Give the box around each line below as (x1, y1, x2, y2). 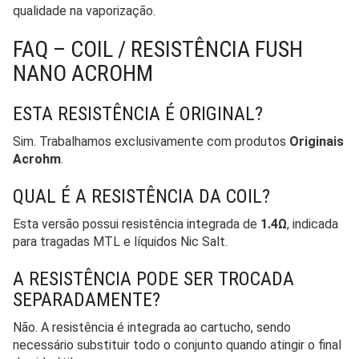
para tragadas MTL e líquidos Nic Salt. (13, 233, 228, 249)
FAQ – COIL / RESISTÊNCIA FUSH (13, 35, 303, 63)
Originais (289, 133, 344, 149)
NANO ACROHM (13, 59, 153, 87)
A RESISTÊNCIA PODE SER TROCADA (13, 267, 294, 290)
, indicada (287, 216, 338, 232)
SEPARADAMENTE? (13, 288, 160, 311)
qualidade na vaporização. (13, 2, 155, 18)
